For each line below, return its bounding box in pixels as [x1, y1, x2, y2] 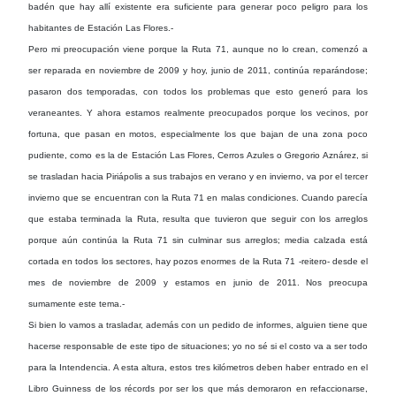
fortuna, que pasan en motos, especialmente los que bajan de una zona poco [28, 128, 368, 139]
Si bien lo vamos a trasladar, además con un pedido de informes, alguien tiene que [28, 319, 368, 330]
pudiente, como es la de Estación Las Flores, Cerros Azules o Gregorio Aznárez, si [28, 149, 368, 160]
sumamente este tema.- [28, 298, 125, 308]
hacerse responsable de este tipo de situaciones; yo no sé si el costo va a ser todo [28, 340, 368, 351]
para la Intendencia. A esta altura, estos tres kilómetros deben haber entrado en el [28, 362, 368, 372]
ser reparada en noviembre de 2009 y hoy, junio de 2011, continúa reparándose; [28, 65, 368, 75]
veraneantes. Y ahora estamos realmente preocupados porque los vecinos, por [28, 107, 368, 118]
